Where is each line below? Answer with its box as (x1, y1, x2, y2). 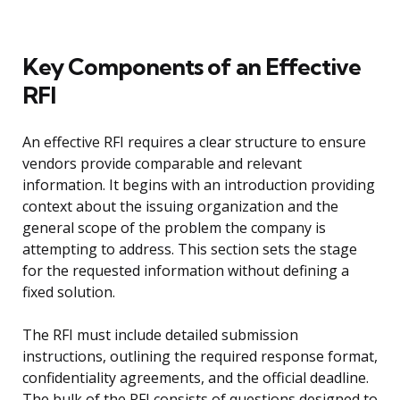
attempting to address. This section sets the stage (22, 239, 357, 260)
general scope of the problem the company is (22, 218, 326, 238)
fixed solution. (22, 282, 115, 303)
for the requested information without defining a (22, 261, 349, 281)
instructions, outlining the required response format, (22, 346, 378, 367)
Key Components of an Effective (22, 52, 361, 82)
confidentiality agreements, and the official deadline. (22, 368, 369, 388)
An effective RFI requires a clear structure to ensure (22, 132, 366, 153)
